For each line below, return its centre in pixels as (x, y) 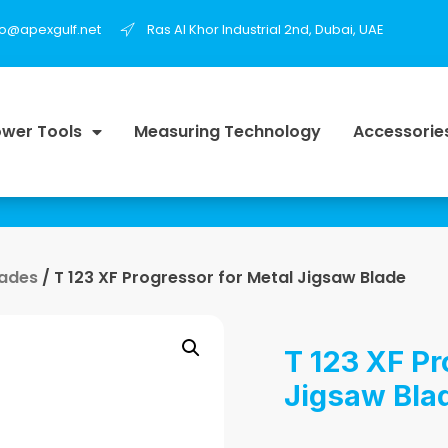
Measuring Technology (227, 131)
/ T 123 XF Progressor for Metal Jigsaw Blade (222, 277)
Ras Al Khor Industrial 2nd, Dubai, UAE (265, 29)
